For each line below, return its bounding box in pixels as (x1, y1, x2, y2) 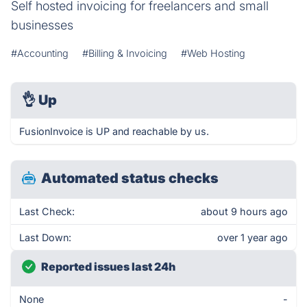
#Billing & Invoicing (82, 47, 167, 59)
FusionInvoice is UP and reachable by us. (19, 125, 209, 137)
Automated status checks (41, 170, 219, 186)
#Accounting (11, 47, 69, 59)
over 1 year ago (217, 232, 288, 243)
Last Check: (19, 206, 75, 217)
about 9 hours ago (201, 206, 288, 217)
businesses (11, 18, 73, 32)
